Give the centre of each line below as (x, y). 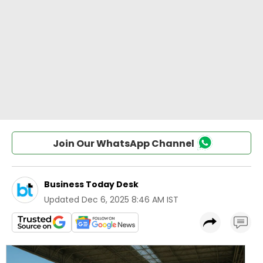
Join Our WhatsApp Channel (123, 144)
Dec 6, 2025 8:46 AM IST (130, 200)
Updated (62, 200)
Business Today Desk (91, 184)
